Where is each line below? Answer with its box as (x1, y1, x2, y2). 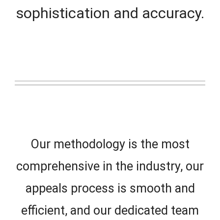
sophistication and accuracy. (16, 4, 204, 22)
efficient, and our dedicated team (21, 203, 199, 218)
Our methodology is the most (30, 137, 190, 151)
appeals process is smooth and (25, 181, 195, 195)
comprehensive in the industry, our (16, 159, 204, 173)
